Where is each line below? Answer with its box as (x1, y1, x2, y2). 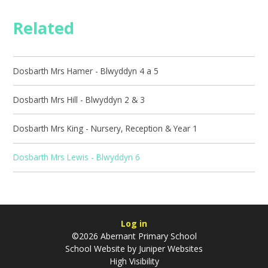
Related (13, 17, 75, 39)
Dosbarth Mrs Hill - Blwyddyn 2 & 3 (13, 93, 145, 105)
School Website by (65, 243, 136, 255)
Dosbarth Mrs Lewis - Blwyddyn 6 (13, 151, 141, 163)
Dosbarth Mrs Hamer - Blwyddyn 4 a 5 (13, 65, 159, 77)
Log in (121, 218, 147, 230)
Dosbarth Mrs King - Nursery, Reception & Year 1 (13, 123, 198, 135)
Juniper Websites (136, 243, 203, 255)
